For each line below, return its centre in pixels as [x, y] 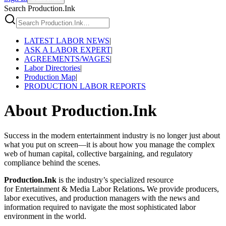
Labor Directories [52, 68]
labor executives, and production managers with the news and [102, 198]
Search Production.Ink [40, 8]
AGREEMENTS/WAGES [67, 59]
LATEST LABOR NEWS [67, 41]
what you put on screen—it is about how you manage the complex [109, 144]
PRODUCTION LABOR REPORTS [85, 86]
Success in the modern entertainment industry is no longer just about [112, 135]
